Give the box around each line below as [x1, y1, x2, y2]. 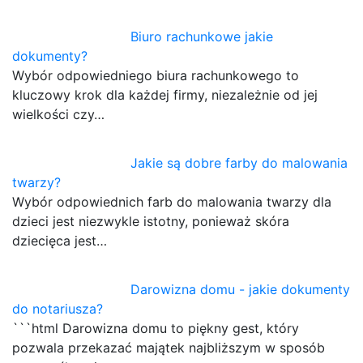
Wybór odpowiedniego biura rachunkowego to [12, 66, 299, 83]
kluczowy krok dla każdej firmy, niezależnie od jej [12, 86, 318, 103]
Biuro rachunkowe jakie [130, 28, 274, 45]
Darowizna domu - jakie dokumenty [130, 280, 351, 297]
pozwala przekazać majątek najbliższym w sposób [12, 339, 325, 356]
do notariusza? [12, 300, 103, 317]
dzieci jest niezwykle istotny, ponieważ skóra [12, 212, 289, 229]
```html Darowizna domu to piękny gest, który [12, 319, 299, 336]
